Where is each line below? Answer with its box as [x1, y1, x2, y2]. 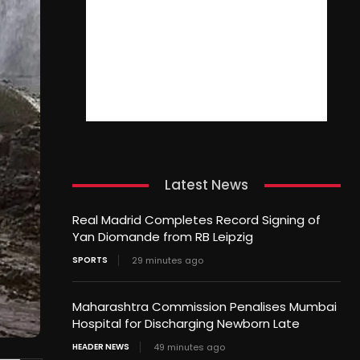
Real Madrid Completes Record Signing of [72, 211, 321, 229]
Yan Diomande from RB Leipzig [72, 228, 253, 246]
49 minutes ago [153, 341, 225, 354]
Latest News [164, 175, 248, 195]
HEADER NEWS [72, 341, 129, 354]
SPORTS [72, 254, 108, 267]
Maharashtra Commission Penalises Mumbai [72, 298, 337, 316]
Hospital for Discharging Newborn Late [72, 315, 300, 333]
